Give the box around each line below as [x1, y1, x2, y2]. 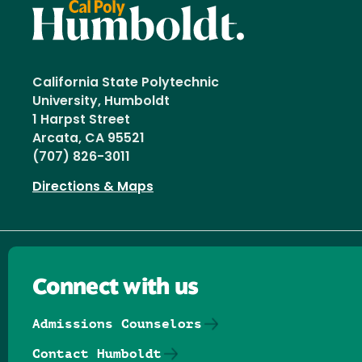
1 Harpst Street [32, 113, 130, 127]
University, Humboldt [32, 95, 176, 108]
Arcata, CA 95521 [32, 132, 145, 145]
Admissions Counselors [32, 316, 202, 332]
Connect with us [32, 276, 199, 300]
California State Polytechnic [32, 76, 219, 90]
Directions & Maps [32, 180, 154, 194]
